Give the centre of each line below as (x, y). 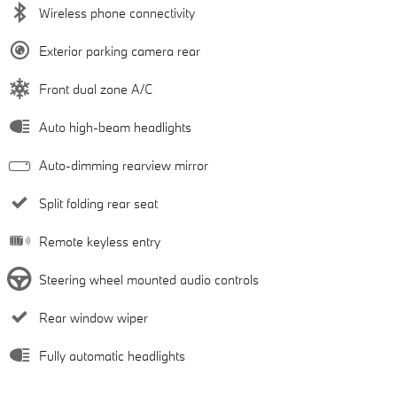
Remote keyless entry (100, 242)
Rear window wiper (93, 318)
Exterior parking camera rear (120, 51)
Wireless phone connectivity (117, 13)
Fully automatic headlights (112, 356)
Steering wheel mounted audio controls (149, 280)
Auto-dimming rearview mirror (124, 166)
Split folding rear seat (98, 204)
